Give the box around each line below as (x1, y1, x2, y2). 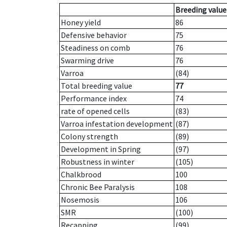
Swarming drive (61, 55, 114, 66)
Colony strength (61, 131, 118, 142)
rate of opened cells (61, 106, 130, 117)
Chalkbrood (61, 169, 101, 180)
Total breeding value (61, 81, 132, 91)
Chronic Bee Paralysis (61, 182, 135, 193)
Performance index (61, 93, 127, 104)
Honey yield (61, 17, 101, 28)
